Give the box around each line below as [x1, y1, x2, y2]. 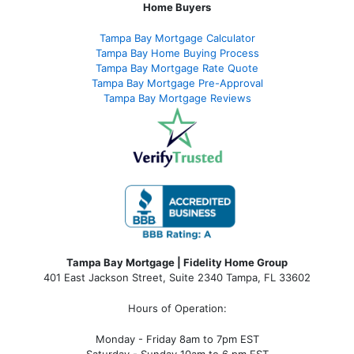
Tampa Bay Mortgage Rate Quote [96, 62, 258, 75]
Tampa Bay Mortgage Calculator [99, 32, 255, 45]
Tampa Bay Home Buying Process [95, 47, 259, 60]
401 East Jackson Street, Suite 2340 [43, 270, 223, 284]
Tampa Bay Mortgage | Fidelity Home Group [66, 255, 288, 269]
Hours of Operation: [127, 301, 227, 314]
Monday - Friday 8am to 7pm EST [95, 332, 259, 345]
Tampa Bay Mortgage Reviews [103, 92, 251, 105]
